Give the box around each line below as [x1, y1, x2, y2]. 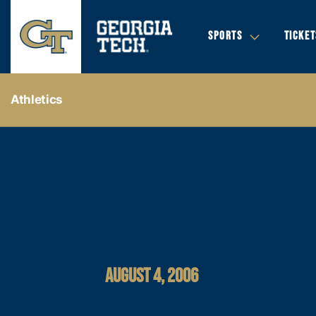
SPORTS [208, 29, 243, 43]
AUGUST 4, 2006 [105, 264, 199, 288]
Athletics [11, 92, 63, 107]
